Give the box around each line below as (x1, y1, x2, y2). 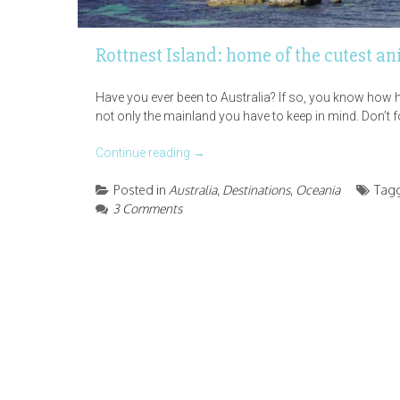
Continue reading (96, 145, 193, 160)
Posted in (113, 181, 169, 197)
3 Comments (112, 200, 182, 216)
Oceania (296, 181, 340, 197)
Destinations (222, 181, 290, 197)
